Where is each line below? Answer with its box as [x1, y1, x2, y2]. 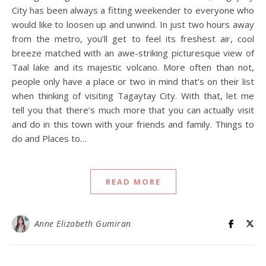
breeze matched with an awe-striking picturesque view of [12, 47, 254, 59]
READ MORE [105, 176, 161, 187]
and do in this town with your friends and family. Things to [12, 118, 254, 130]
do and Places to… [12, 132, 87, 144]
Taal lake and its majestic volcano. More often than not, [12, 61, 254, 73]
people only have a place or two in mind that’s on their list [12, 75, 254, 87]
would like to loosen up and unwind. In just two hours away [12, 18, 254, 30]
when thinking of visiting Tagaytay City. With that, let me [12, 90, 254, 102]
